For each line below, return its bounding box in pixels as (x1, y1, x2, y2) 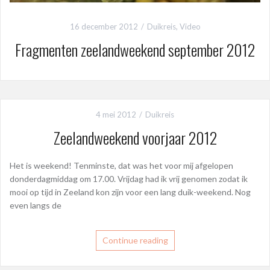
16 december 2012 (69, 22, 138, 32)
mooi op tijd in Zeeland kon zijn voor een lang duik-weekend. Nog (10, 186, 251, 197)
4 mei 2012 (96, 109, 136, 119)
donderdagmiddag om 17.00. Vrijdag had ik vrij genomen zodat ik (10, 173, 248, 184)
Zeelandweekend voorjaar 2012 (53, 125, 217, 149)
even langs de (10, 199, 61, 210)
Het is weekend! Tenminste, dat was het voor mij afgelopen (10, 160, 233, 171)
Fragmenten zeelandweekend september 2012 (15, 38, 255, 62)
